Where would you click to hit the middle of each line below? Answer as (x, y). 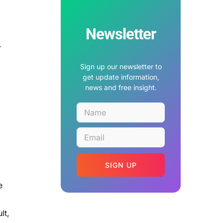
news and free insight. (121, 88)
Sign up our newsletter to (121, 67)
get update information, (121, 77)
